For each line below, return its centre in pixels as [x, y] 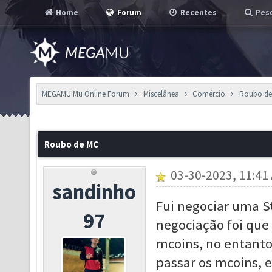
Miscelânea [161, 94]
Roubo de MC [71, 144]
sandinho [94, 192]
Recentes [198, 12]
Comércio [209, 94]
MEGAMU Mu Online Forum [86, 94]
